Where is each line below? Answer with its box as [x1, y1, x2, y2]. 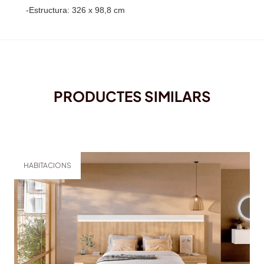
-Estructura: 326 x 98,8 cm [26, 5, 125, 15]
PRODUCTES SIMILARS [53, 87, 211, 105]
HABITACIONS [24, 161, 71, 170]
